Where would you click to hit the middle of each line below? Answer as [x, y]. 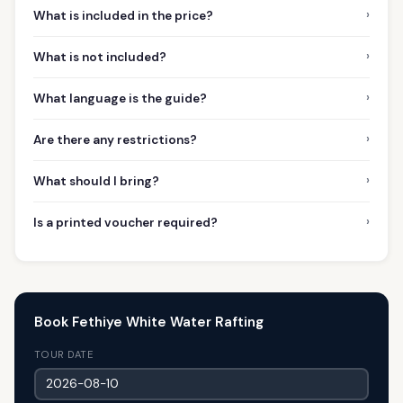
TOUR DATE [64, 355]
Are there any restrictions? [115, 139]
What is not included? [100, 57]
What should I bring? [96, 181]
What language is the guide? [120, 98]
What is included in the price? [123, 15]
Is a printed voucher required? [125, 222]
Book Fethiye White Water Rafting [148, 322]
